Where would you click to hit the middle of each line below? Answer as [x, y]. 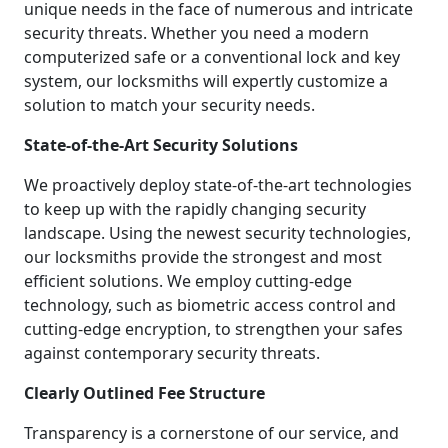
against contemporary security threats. [172, 352]
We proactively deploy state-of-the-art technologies [218, 184]
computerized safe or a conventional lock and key [212, 56]
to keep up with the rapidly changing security [195, 208]
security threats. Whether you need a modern [196, 32]
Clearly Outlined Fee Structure [144, 392]
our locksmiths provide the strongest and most [203, 256]
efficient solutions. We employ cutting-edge [188, 280]
